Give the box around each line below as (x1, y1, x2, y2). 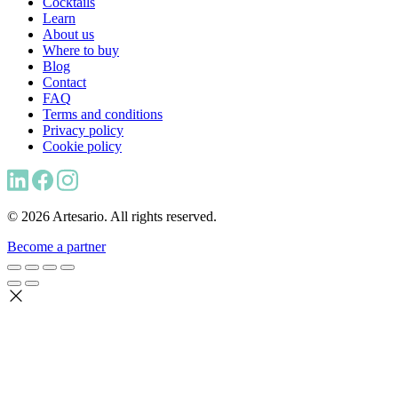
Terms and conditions (43, 107, 163, 123)
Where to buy (43, 43, 119, 59)
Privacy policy (43, 123, 123, 139)
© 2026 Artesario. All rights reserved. (7, 209, 217, 225)
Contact (43, 75, 86, 91)
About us (43, 27, 94, 43)
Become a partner (7, 239, 106, 255)
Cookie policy (43, 139, 122, 155)
